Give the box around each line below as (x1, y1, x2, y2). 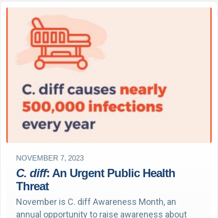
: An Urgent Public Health (46, 166, 175, 180)
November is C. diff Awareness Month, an (16, 196, 176, 207)
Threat (16, 179, 49, 193)
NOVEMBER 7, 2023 (16, 153, 84, 162)
